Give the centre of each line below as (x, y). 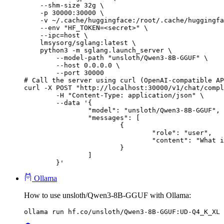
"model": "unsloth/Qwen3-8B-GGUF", (56, 110)
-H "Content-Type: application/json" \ (40, 95)
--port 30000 (64, 73)
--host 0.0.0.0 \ (72, 65)
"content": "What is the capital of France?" (88, 140)
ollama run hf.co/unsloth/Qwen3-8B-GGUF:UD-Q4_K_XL (122, 212)
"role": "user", (88, 133)
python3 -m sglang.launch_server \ (98, 50)
